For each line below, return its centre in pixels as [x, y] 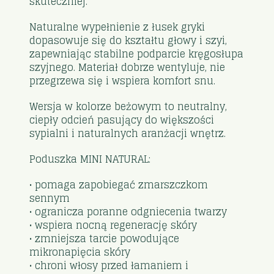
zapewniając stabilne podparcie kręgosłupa [137, 54]
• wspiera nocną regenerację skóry [113, 225]
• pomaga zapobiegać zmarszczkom [119, 184]
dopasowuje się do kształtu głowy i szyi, [128, 40]
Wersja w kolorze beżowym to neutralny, [128, 106]
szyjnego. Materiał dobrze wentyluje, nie [128, 67]
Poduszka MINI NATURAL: [90, 159]
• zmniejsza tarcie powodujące [105, 238]
